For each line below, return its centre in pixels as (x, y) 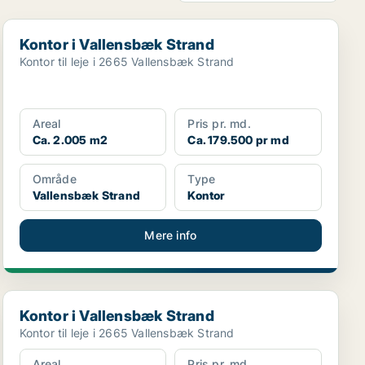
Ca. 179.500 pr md (238, 140)
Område (54, 179)
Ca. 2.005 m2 (70, 140)
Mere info (171, 235)
